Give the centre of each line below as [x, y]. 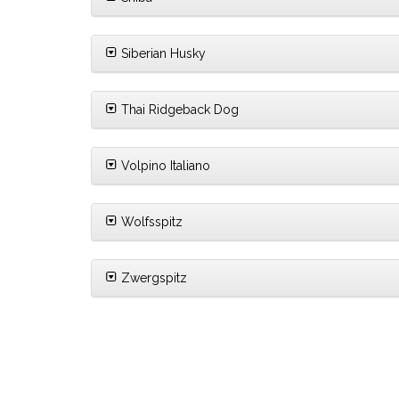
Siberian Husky [162, 54]
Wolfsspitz [150, 222]
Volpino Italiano [164, 166]
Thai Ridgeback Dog [178, 110]
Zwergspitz [152, 278]
